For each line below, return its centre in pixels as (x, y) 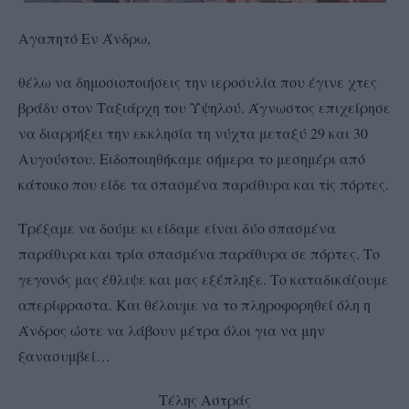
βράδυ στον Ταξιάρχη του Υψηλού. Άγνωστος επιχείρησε (204, 107)
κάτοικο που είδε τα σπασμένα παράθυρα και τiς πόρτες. (204, 184)
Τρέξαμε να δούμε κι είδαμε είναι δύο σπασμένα (177, 227)
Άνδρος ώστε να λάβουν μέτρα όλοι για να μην (172, 330)
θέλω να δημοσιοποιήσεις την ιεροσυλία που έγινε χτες (198, 81)
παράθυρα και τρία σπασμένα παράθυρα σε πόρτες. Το (199, 253)
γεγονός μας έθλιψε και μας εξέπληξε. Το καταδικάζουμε (204, 278)
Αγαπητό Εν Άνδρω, (84, 37)
